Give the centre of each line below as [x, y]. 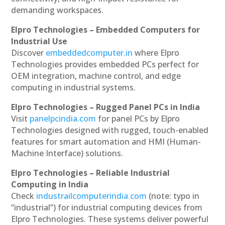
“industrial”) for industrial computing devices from [107, 207]
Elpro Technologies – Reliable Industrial [91, 173]
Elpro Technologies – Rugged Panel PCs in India [106, 107]
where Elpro [157, 52]
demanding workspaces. [58, 10]
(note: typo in [174, 196]
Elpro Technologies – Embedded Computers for [106, 29]
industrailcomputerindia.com [92, 196]
